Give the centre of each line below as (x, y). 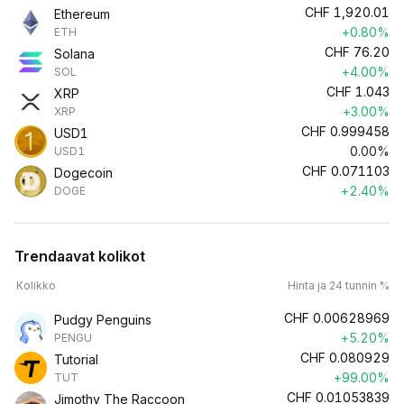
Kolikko (36, 285)
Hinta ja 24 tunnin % (339, 285)
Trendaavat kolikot (80, 256)
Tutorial (76, 359)
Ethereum (82, 14)
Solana (74, 54)
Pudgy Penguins (103, 320)
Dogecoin (83, 173)
